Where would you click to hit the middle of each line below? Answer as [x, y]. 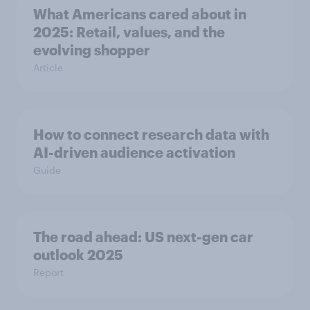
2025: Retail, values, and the [129, 32]
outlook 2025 [78, 255]
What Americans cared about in [140, 14]
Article [48, 68]
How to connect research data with [151, 135]
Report [48, 273]
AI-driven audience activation [134, 153]
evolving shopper [92, 50]
